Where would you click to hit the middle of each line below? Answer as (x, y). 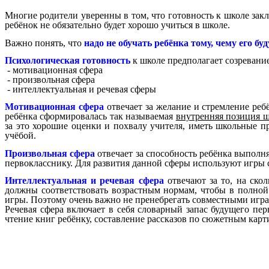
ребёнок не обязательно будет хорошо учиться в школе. (117, 25)
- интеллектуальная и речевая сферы (80, 89)
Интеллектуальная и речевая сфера (84, 181)
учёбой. (20, 136)
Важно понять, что (44, 43)
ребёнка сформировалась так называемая (90, 116)
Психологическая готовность (68, 61)
